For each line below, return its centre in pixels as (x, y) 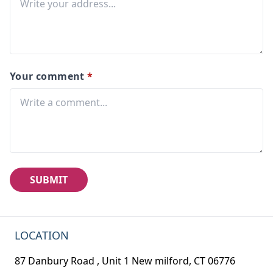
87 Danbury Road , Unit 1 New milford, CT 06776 (125, 261)
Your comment (47, 76)
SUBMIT (49, 179)
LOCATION (42, 235)
